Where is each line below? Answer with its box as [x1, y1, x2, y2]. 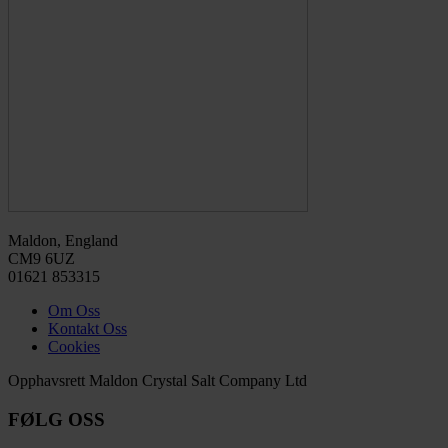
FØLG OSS [8, 408, 105, 430]
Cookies [48, 337, 100, 355]
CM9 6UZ [8, 249, 75, 267]
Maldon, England [8, 231, 118, 249]
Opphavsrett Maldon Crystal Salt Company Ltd [8, 371, 307, 389]
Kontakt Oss [48, 319, 127, 337]
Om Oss [48, 301, 100, 319]
